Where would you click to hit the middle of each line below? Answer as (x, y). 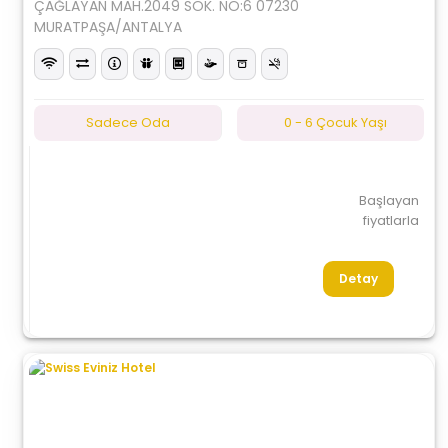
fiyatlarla (390, 220)
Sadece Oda (127, 122)
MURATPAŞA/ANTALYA (108, 27)
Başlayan (388, 200)
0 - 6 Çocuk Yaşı (335, 122)
